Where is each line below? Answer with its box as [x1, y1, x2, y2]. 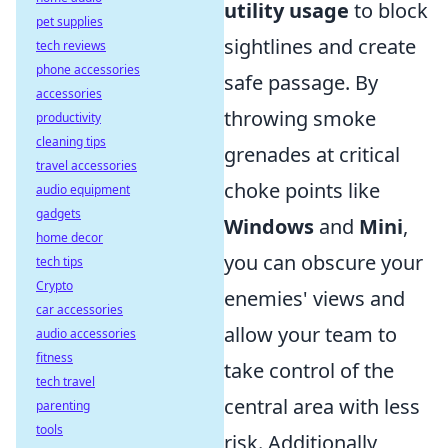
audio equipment [36, 181, 130, 198]
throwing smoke [224, 105, 376, 132]
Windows [224, 213, 314, 240]
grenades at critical [224, 141, 400, 168]
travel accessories [36, 157, 137, 174]
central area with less [224, 393, 420, 420]
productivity [36, 109, 101, 126]
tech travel [36, 373, 95, 390]
